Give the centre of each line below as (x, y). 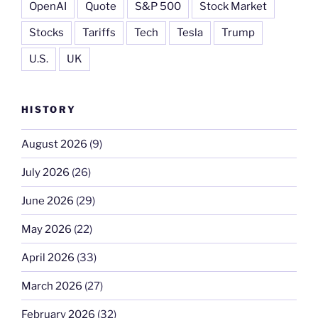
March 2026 (52, 286)
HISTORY (49, 109)
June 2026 (48, 201)
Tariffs (99, 32)
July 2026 (45, 172)
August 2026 (54, 144)
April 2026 (48, 257)
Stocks (46, 32)
